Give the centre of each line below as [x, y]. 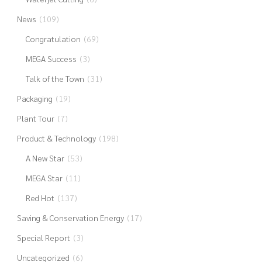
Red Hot [40, 198]
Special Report [43, 237]
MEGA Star [44, 178]
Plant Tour [35, 118]
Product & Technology [56, 138]
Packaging [35, 98]
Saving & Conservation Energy [70, 218]
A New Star [45, 158]
